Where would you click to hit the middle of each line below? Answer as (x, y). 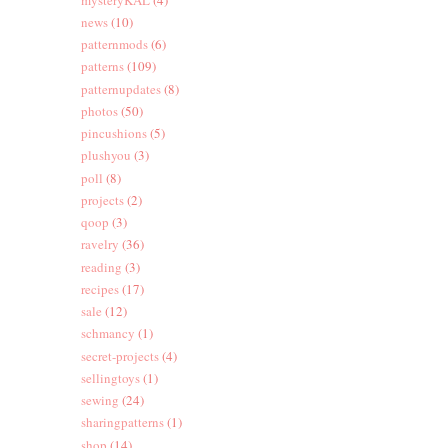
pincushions (113, 133)
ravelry (99, 244)
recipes (99, 288)
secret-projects (119, 355)
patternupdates (120, 88)
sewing (99, 400)
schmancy (107, 333)
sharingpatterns (122, 422)
